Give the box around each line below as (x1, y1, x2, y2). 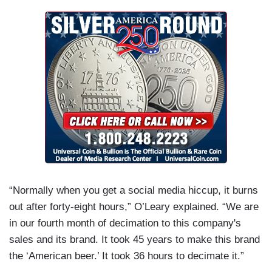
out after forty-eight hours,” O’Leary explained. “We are (9, 201, 259, 213)
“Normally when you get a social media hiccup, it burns (9, 185, 258, 197)
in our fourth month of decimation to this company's (9, 217, 241, 229)
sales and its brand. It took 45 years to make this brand (9, 234, 260, 246)
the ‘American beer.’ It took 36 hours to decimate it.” (9, 250, 244, 262)
